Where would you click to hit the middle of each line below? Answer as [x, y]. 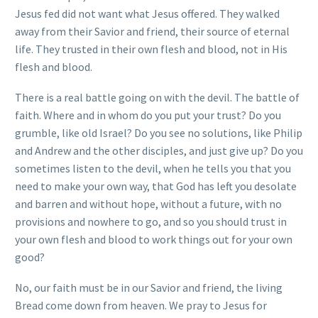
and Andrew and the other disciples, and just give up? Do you [159, 150]
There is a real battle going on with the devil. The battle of [157, 97]
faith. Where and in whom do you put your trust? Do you [148, 115]
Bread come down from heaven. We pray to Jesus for [141, 305]
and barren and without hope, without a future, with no [148, 203]
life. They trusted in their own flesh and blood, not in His [151, 49]
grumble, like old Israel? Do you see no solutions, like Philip [159, 132]
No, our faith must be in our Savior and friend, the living [149, 287]
